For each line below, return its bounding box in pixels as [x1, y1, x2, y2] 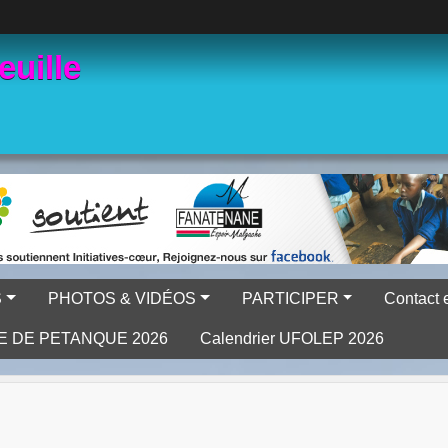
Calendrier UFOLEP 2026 [200, 330, 384, 347]
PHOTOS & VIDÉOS [48, 290, 197, 307]
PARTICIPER [241, 290, 339, 307]
